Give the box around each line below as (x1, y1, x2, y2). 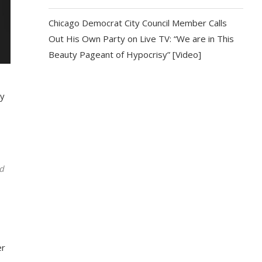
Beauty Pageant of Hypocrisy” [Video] (49, 49, 202, 60)
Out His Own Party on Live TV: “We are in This (49, 33, 235, 44)
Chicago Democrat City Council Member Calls (49, 17, 227, 29)
